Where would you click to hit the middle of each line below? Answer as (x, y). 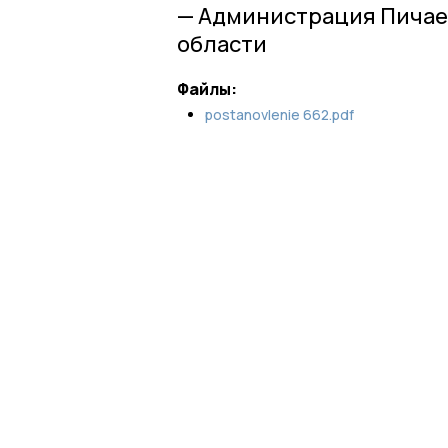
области (222, 43)
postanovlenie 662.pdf (279, 114)
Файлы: (207, 88)
